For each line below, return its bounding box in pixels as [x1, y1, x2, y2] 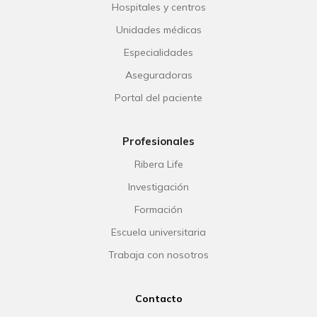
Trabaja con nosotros [108, 248, 209, 262]
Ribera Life [134, 158, 183, 171]
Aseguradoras [125, 69, 192, 82]
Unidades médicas [115, 23, 202, 37]
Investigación [128, 180, 189, 194]
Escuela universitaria [111, 226, 206, 239]
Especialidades [124, 46, 193, 59]
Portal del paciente [115, 91, 202, 105]
